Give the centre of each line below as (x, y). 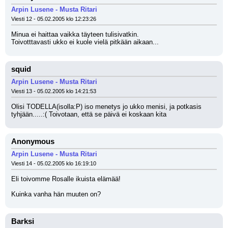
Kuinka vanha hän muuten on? (56, 194)
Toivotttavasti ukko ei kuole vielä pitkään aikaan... (85, 42)
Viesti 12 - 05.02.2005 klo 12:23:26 (54, 19)
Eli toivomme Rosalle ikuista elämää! (66, 179)
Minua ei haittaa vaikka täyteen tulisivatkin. (75, 34)
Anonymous (33, 141)
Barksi (23, 221)
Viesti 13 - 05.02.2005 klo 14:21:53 (54, 91)
